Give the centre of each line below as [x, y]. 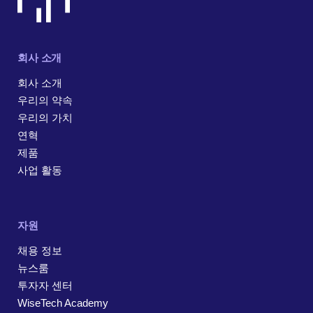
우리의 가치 [45, 118]
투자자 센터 [45, 286]
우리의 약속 [45, 101]
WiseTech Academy [63, 303]
